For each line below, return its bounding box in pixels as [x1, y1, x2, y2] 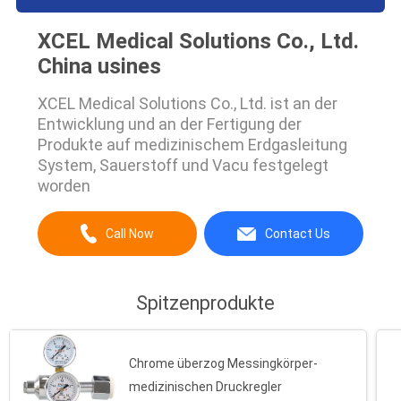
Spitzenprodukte [135, 292, 275, 315]
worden [37, 175, 90, 195]
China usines [37, 53, 161, 79]
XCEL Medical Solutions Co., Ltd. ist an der [37, 93, 337, 113]
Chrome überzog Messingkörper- [129, 355, 318, 371]
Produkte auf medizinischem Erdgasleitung [37, 134, 347, 154]
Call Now [106, 226, 155, 242]
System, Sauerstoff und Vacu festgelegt [37, 155, 328, 175]
